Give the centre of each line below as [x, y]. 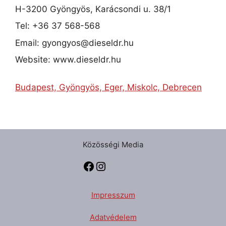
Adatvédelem [113, 217]
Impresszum [113, 195]
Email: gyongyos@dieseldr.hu [74, 43]
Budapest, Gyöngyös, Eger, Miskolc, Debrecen [108, 88]
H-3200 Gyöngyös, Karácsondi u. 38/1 [93, 9]
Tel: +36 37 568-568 [58, 26]
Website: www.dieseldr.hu [68, 60]
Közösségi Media [113, 145]
